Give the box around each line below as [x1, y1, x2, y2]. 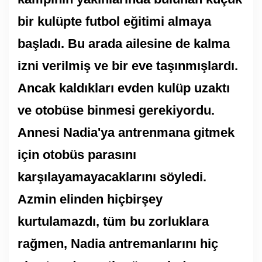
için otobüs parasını [18, 147, 136, 162]
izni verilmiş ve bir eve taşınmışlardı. [18, 58, 238, 73]
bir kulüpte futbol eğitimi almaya [18, 13, 211, 29]
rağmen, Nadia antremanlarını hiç [18, 236, 218, 251]
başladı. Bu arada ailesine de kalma [18, 36, 230, 51]
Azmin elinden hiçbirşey [18, 191, 163, 206]
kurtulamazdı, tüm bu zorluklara [18, 213, 209, 229]
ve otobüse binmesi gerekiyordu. [18, 102, 215, 118]
